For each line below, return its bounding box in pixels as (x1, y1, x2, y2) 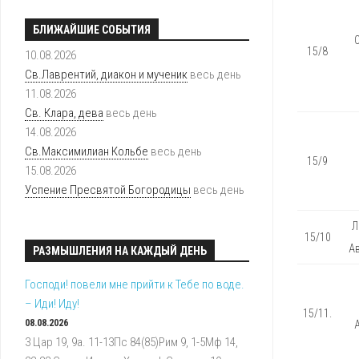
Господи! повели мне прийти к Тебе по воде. (25, 277, 244, 292)
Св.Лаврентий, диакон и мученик (25, 67, 188, 83)
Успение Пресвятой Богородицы (25, 183, 191, 198)
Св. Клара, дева (25, 106, 103, 121)
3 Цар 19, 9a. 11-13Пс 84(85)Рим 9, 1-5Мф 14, (25, 335, 238, 350)
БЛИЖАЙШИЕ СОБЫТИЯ (33, 23, 151, 37)
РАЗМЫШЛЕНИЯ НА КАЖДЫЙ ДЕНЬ (33, 244, 207, 258)
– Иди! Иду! (25, 296, 82, 312)
